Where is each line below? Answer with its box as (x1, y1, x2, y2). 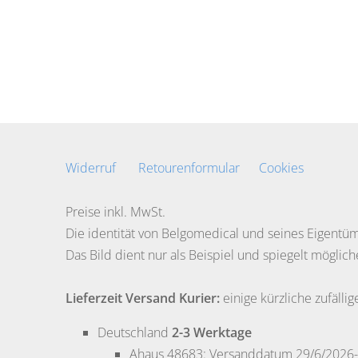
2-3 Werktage (172, 324, 252, 342)
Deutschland (97, 324, 169, 342)
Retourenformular (138, 159, 240, 177)
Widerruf (66, 159, 116, 177)
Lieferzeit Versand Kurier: (66, 289, 220, 308)
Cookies (259, 159, 304, 177)
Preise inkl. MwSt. (66, 203, 165, 221)
